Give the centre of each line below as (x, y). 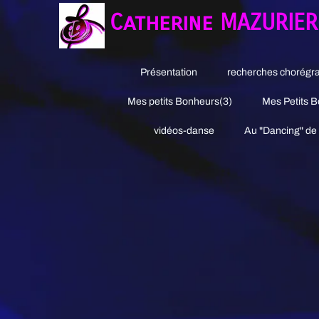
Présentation (169, 72)
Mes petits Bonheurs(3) (180, 101)
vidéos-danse (184, 131)
